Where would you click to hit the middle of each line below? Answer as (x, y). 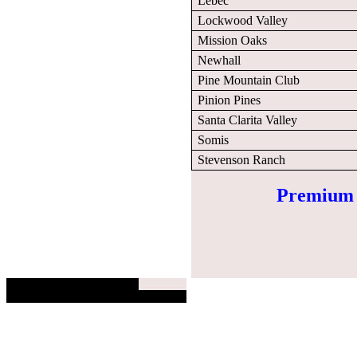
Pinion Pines (228, 100)
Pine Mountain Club (247, 80)
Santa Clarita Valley (246, 120)
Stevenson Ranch (240, 160)
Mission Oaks (231, 40)
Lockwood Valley (241, 20)
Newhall (218, 60)
